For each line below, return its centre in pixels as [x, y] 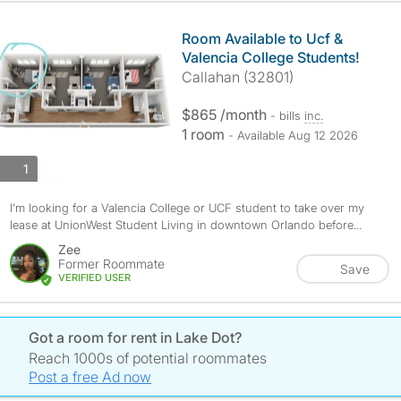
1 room [205, 134]
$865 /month [226, 115]
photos [47, 167]
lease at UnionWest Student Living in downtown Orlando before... [185, 225]
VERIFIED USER [94, 277]
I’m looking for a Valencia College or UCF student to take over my [187, 208]
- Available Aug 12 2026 [293, 135]
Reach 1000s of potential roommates [148, 358]
